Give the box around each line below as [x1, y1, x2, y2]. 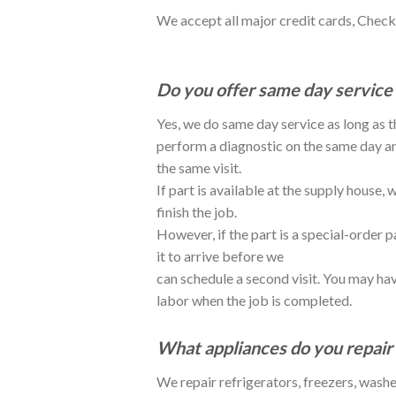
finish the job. [156, 203, 237, 221]
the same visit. [156, 159, 241, 177]
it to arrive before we [156, 247, 284, 265]
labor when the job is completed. [156, 292, 352, 309]
